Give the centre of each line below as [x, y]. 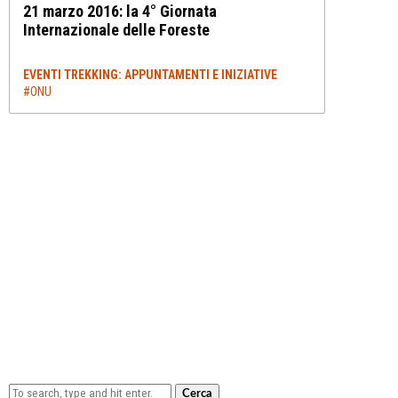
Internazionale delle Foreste [116, 30]
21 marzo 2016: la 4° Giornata [120, 11]
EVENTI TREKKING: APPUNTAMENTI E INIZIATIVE [150, 75]
